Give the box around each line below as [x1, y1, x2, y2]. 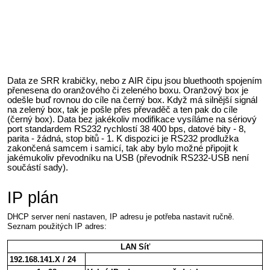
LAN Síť [120, 242, 150, 251]
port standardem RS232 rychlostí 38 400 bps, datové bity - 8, [7, 124, 246, 134]
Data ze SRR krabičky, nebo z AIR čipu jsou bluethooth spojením [7, 76, 262, 86]
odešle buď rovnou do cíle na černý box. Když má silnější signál [7, 95, 257, 105]
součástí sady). [7, 163, 68, 173]
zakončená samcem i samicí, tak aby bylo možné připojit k [7, 143, 238, 154]
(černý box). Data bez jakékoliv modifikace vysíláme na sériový [7, 115, 257, 125]
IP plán [7, 188, 58, 207]
